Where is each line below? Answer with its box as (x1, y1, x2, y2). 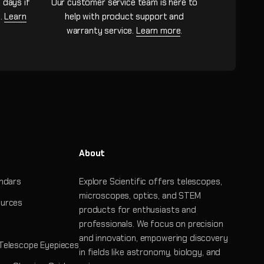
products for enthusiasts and (78, 203, 196, 216)
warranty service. (66, 24, 136, 37)
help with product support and (65, 10, 184, 22)
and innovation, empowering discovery (78, 232, 228, 244)
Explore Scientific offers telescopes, (78, 175, 222, 187)
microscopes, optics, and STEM (78, 189, 201, 202)
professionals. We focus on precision (78, 217, 223, 230)
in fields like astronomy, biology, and (78, 246, 221, 258)
